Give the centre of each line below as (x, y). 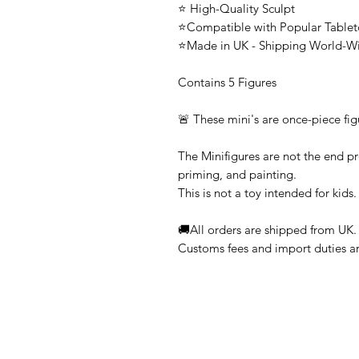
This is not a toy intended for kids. (267, 192)
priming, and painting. (237, 174)
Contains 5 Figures (227, 82)
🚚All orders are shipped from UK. (267, 229)
